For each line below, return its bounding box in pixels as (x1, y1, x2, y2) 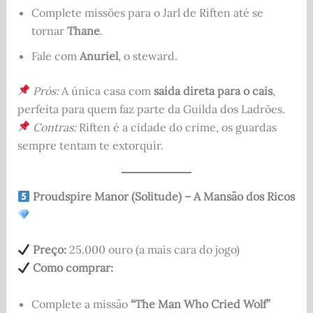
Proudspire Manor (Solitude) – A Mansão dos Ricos (29, 189, 295, 204)
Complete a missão (31, 296, 131, 311)
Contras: (32, 119, 76, 134)
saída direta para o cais (153, 83, 272, 98)
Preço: (32, 242, 66, 257)
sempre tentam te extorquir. (17, 138, 163, 152)
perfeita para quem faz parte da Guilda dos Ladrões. (17, 101, 285, 116)
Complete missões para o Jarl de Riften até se (31, 5, 263, 20)
